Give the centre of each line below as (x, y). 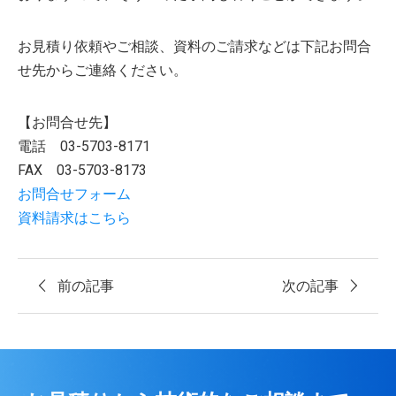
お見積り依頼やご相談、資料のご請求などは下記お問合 (194, 47)
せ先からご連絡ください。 (103, 71)
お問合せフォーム (74, 194)
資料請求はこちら (74, 218)
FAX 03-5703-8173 (82, 171)
